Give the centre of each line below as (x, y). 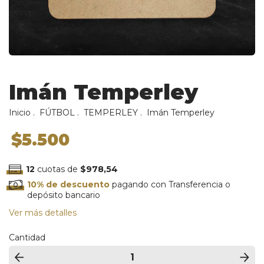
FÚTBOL (57, 112)
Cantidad (27, 238)
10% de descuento (69, 185)
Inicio (20, 112)
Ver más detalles (43, 213)
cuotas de (57, 169)
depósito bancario (64, 195)
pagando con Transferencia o (170, 185)
